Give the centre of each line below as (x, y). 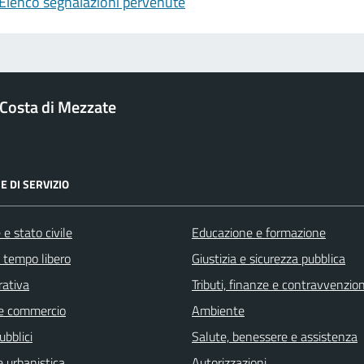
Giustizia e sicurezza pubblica (269, 258)
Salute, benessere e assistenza (275, 336)
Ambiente (218, 310)
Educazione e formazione (259, 232)
